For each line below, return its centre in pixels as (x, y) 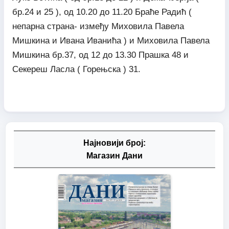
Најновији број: (114, 143)
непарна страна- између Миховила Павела (98, 26)
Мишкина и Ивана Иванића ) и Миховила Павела (111, 40)
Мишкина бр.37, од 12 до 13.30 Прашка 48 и (100, 55)
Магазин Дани (114, 156)
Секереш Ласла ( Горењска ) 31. (76, 69)
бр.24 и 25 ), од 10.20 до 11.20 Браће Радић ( (102, 12)
